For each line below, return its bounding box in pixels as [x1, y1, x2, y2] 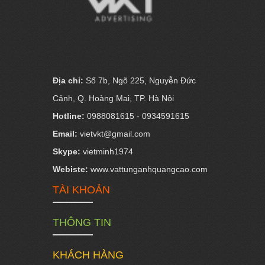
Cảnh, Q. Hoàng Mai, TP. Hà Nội [53, 93, 174, 103]
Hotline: [53, 111, 87, 121]
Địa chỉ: [53, 76, 83, 85]
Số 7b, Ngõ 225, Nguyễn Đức [83, 76, 196, 85]
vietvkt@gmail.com [77, 129, 150, 138]
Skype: [53, 147, 80, 156]
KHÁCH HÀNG [53, 249, 124, 261]
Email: [53, 129, 77, 138]
